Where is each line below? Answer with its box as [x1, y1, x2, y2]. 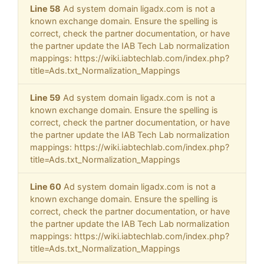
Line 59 [30, 93, 61, 103]
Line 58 [30, 4, 61, 14]
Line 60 [30, 181, 61, 192]
